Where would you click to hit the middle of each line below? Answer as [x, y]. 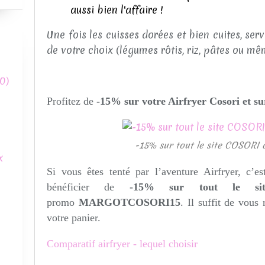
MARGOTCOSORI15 [129, 202]
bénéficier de [81, 187]
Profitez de [70, 101]
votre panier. [74, 218]
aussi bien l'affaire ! [117, 10]
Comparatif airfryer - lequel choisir [124, 244]
